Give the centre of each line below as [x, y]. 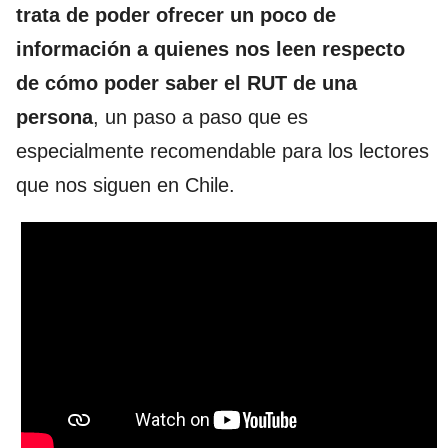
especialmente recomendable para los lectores [222, 151]
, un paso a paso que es [200, 117]
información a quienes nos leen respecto [210, 49]
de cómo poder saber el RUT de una [186, 83]
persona [54, 117]
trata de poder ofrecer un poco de [176, 15]
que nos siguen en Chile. [125, 185]
